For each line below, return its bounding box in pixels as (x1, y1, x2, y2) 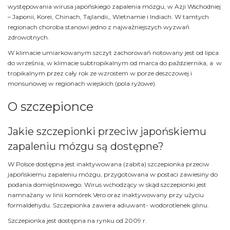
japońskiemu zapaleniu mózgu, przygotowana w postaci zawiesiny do (8, 170, 218, 179)
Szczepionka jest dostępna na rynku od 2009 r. (8, 217, 147, 225)
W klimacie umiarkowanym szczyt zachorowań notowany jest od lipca (8, 49, 219, 57)
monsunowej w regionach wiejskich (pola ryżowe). (8, 80, 157, 88)
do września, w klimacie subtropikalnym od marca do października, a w (8, 59, 222, 67)
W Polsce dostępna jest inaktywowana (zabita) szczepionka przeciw (8, 160, 209, 168)
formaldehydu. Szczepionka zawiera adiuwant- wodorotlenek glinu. (8, 201, 209, 209)
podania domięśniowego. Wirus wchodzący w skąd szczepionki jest (8, 181, 206, 189)
